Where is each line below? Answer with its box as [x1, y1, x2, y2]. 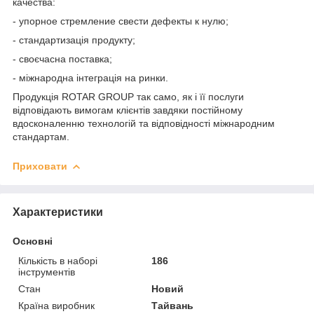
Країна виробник [18, 299, 95, 311]
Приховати [13, 160, 67, 172]
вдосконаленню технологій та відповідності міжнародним [13, 117, 275, 129]
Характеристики [13, 205, 103, 218]
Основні [13, 235, 53, 247]
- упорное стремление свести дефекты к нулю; [13, 15, 228, 27]
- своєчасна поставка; [13, 53, 112, 64]
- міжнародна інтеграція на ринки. [13, 71, 168, 83]
